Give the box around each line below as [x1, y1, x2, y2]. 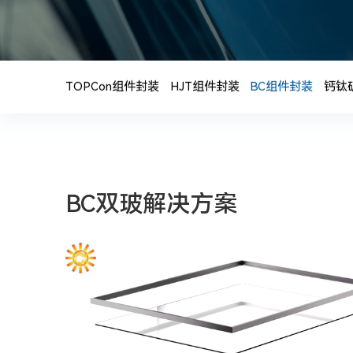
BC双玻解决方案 [65, 189, 238, 217]
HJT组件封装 [169, 80, 240, 95]
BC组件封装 [250, 80, 314, 95]
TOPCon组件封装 [65, 80, 160, 95]
